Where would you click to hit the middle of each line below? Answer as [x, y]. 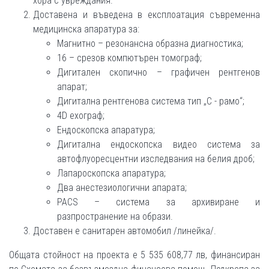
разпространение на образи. [115, 216]
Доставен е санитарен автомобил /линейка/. [125, 231]
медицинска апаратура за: [86, 29]
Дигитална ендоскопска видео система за [159, 144]
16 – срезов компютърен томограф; [129, 58]
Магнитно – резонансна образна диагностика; [150, 43]
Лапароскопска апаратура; [111, 173]
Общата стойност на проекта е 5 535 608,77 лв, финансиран [134, 255]
